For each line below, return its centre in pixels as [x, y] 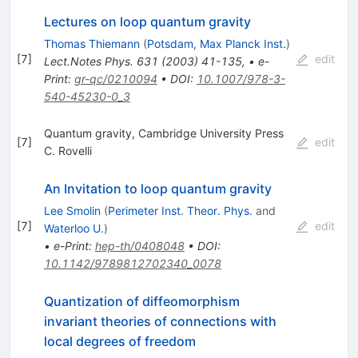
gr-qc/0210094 [115, 79]
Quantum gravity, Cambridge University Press [163, 133]
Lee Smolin [72, 211]
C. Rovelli [68, 151]
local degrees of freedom [119, 342]
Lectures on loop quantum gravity [147, 22]
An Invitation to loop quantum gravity [157, 189]
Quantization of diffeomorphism [141, 302]
